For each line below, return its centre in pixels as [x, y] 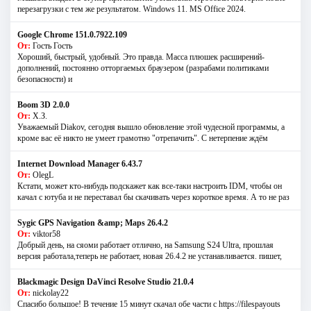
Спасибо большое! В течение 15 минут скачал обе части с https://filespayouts [149, 304]
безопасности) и [45, 79]
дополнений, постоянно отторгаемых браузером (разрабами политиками [143, 68]
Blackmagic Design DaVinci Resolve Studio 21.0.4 [106, 281]
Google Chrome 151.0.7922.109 [72, 34]
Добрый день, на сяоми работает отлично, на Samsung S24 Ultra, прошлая [145, 245]
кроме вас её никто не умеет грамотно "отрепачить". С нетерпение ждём [143, 138]
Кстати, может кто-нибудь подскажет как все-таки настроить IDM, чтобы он [150, 186]
